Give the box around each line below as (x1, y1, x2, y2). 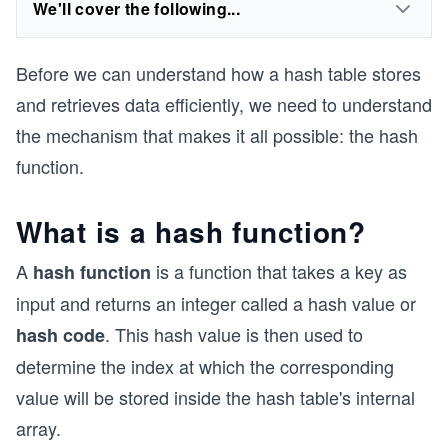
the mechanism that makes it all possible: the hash (16, 122, 418, 148)
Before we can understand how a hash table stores (16, 60, 421, 86)
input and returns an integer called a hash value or (16, 290, 416, 316)
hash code (16, 322, 105, 348)
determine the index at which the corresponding (16, 353, 394, 379)
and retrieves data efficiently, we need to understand (16, 91, 432, 117)
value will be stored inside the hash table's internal (16, 384, 415, 410)
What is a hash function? (16, 211, 366, 252)
